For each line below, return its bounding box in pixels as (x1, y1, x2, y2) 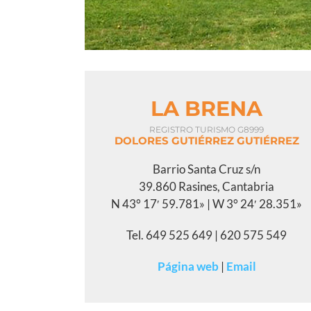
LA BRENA (151, 96, 263, 121)
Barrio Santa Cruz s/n (153, 162, 261, 176)
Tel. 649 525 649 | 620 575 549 (126, 228, 287, 242)
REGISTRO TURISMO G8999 (149, 124, 264, 135)
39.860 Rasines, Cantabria (139, 179, 275, 194)
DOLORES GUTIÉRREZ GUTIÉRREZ (114, 134, 299, 147)
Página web (157, 259, 219, 274)
